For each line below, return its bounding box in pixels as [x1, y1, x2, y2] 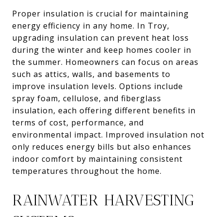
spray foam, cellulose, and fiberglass [12, 93, 161, 104]
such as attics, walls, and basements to [12, 68, 170, 79]
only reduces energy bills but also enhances [12, 141, 191, 152]
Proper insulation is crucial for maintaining [12, 8, 189, 19]
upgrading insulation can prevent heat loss [12, 32, 189, 43]
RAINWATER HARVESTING [12, 190, 195, 209]
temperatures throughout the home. [12, 165, 162, 176]
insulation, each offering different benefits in [12, 105, 196, 116]
